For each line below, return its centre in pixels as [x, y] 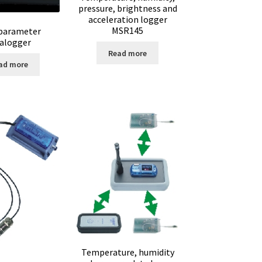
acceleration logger [127, 20]
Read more [128, 53]
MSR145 [128, 31]
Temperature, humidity [127, 252]
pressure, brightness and [127, 8]
